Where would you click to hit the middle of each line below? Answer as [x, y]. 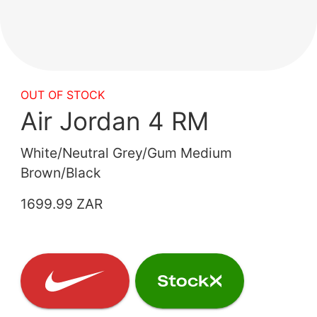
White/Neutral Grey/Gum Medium [127, 153]
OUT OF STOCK [63, 95]
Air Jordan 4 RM [115, 122]
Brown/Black [61, 173]
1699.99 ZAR [62, 204]
